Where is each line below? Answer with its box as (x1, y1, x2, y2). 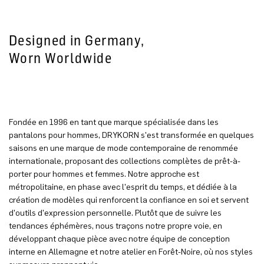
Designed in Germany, (9, 31, 148, 49)
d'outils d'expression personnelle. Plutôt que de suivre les (9, 207, 222, 218)
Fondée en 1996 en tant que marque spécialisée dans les (9, 117, 219, 127)
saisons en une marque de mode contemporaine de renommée (9, 143, 238, 153)
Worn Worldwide (9, 49, 113, 67)
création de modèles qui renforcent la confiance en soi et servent (9, 194, 249, 205)
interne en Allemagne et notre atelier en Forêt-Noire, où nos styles (9, 246, 253, 257)
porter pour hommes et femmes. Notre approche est (9, 169, 199, 179)
